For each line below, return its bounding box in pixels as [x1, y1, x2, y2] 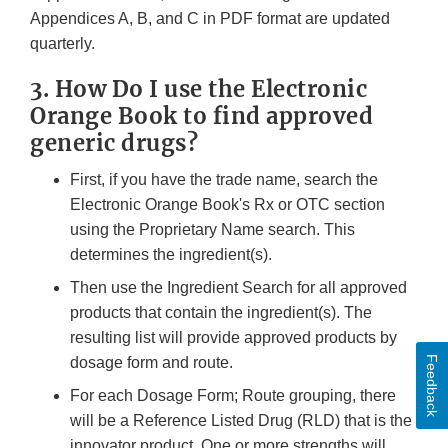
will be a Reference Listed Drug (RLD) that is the [70, 412, 412, 430]
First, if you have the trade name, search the [70, 171, 378, 189]
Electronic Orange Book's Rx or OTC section [70, 196, 385, 214]
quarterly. [30, 35, 95, 53]
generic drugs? [30, 129, 198, 158]
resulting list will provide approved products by [70, 329, 397, 347]
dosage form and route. [70, 354, 233, 372]
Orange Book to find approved [30, 102, 373, 131]
